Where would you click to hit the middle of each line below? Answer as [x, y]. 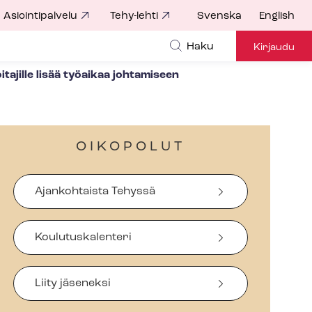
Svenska [219, 16]
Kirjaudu [274, 47]
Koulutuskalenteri [83, 237]
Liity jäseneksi [72, 283]
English [277, 16]
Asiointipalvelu [40, 16]
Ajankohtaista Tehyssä [95, 192]
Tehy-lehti [134, 16]
